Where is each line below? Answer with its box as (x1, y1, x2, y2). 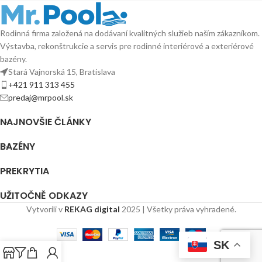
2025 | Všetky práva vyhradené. (121, 204, 236, 214)
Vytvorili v (26, 204, 64, 214)
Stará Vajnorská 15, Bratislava (8, 66, 115, 77)
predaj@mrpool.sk (8, 92, 73, 102)
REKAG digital (64, 204, 120, 214)
